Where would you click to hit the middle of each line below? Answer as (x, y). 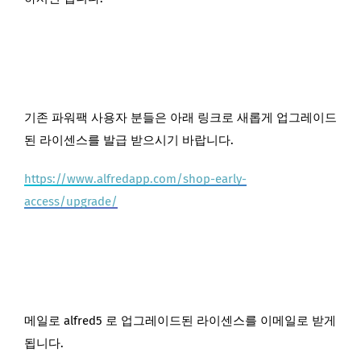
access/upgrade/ (71, 201)
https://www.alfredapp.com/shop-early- (135, 178)
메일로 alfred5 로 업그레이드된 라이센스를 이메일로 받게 (180, 320)
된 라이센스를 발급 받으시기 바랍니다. (129, 140)
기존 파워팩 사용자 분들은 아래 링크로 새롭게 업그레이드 (180, 117)
